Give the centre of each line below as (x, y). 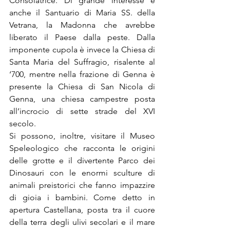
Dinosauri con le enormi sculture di (82, 173)
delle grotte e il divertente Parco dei (82, 161)
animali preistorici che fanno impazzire (82, 185)
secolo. (24, 124)
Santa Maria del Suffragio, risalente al (82, 62)
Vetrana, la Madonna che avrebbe (82, 25)
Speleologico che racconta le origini (82, 148)
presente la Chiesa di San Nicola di (82, 87)
